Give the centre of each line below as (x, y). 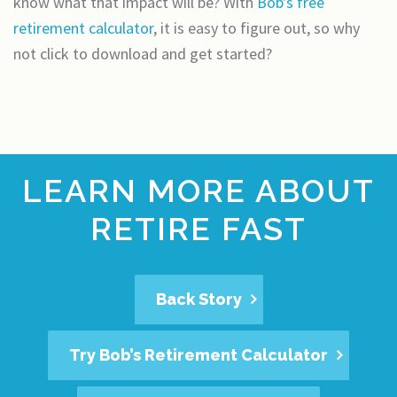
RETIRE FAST (198, 229)
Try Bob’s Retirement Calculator (198, 355)
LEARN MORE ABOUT (198, 191)
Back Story (198, 299)
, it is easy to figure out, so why (257, 28)
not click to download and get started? (143, 54)
